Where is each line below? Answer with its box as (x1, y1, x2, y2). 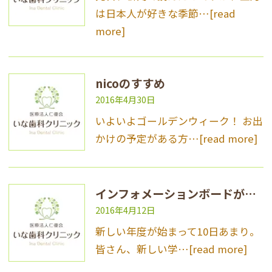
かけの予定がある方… (95, 131, 199, 146)
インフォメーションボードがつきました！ (244, 185, 256, 203)
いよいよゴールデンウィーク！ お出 (95, 113, 263, 128)
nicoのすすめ (95, 74, 165, 92)
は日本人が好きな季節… (95, 5, 209, 21)
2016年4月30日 (95, 92, 155, 106)
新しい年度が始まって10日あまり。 (95, 224, 260, 239)
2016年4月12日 (95, 203, 155, 217)
